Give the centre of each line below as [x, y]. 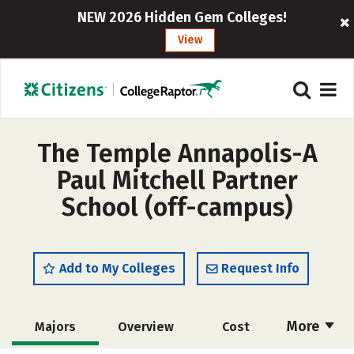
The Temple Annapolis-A [177, 153]
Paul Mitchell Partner [177, 180]
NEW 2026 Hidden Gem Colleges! [183, 17]
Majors [55, 327]
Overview [145, 327]
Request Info [260, 268]
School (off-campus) [177, 207]
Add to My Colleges [117, 268]
